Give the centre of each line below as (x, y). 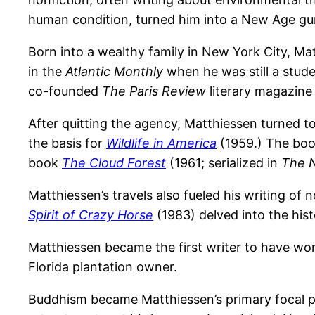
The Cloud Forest (114, 163)
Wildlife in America (161, 143)
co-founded (65, 91)
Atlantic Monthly (114, 72)
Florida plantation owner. (103, 267)
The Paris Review (154, 91)
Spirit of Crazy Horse (91, 215)
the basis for (67, 143)
